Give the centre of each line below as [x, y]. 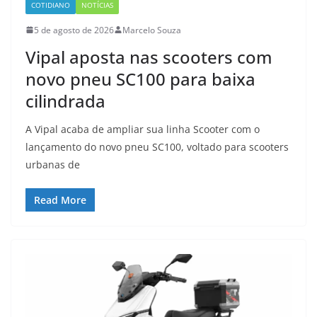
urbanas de [53, 164]
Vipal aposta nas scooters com [149, 57]
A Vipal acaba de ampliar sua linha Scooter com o [143, 129]
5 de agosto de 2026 [74, 30]
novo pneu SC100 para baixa [140, 79]
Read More [60, 200]
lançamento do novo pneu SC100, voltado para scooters [157, 146]
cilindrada [65, 100]
